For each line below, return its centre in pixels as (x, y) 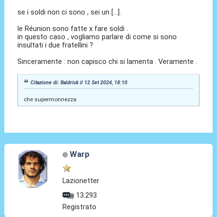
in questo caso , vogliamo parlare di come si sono (97, 37)
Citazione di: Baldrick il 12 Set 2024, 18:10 (79, 82)
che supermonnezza (50, 100)
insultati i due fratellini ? (55, 45)
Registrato (80, 207)
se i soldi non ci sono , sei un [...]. (70, 12)
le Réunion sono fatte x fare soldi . (73, 29)
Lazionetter (81, 181)
